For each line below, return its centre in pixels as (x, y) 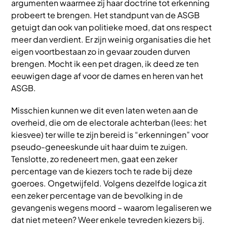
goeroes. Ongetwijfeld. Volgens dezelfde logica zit (109, 183)
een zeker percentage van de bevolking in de (97, 195)
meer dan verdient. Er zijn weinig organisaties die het (111, 39)
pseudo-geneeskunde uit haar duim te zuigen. (100, 146)
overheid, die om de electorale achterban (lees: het (109, 122)
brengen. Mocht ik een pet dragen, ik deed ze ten (105, 63)
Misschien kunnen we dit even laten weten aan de (105, 110)
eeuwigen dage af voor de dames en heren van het (107, 75)
